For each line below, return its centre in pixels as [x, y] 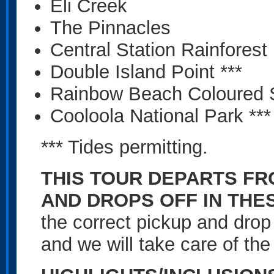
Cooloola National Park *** [161, 116]
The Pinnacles [110, 28]
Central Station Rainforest [161, 50]
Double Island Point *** [146, 72]
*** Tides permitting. [127, 147]
